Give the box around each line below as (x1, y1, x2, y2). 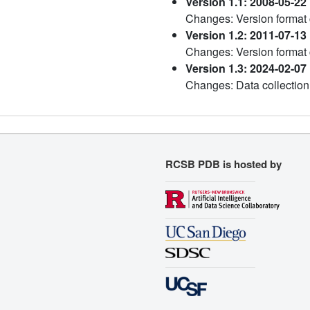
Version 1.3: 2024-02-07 (185, 60, 307, 77)
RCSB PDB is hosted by (165, 156, 282, 172)
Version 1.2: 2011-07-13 (185, 27, 307, 44)
